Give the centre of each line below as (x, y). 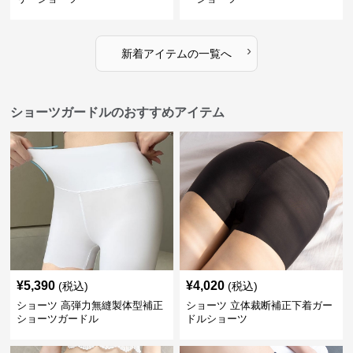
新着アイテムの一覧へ (176, 54)
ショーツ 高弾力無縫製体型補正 (90, 306)
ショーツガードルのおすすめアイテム (118, 113)
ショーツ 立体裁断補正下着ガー (259, 306)
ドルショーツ (216, 319)
